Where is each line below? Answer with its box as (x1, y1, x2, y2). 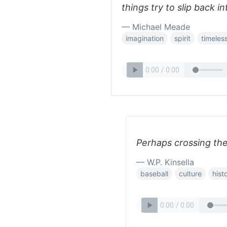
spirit (174, 34, 191, 43)
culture (179, 169, 202, 178)
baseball (140, 169, 168, 178)
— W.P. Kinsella (136, 157, 194, 167)
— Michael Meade (122, 22, 190, 32)
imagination (126, 34, 164, 43)
